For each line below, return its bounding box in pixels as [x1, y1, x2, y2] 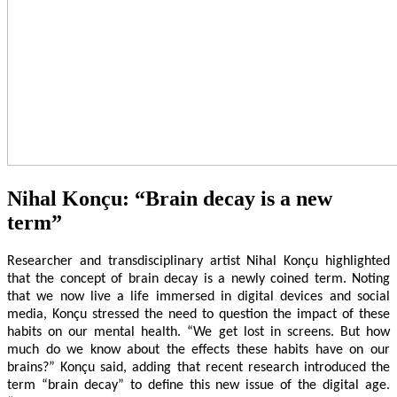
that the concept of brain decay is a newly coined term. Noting [7, 271, 390, 286]
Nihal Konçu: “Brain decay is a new [7, 186, 332, 210]
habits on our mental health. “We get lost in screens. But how [7, 324, 390, 339]
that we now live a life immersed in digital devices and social [7, 289, 390, 304]
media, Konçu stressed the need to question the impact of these [7, 307, 390, 322]
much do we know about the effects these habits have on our [7, 342, 390, 357]
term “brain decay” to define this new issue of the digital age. [7, 378, 390, 393]
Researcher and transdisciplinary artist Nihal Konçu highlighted [7, 253, 390, 269]
